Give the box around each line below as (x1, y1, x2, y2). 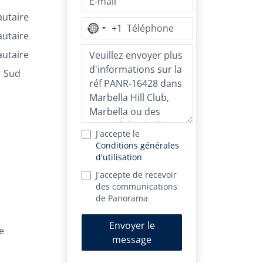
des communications (96, 181, 177, 192)
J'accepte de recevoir (96, 169, 177, 180)
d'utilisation (96, 151, 142, 163)
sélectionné (93, 51, 144, 65)
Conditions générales (96, 140, 179, 151)
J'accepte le (96, 128, 140, 139)
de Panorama (96, 193, 148, 204)
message (112, 233, 151, 246)
